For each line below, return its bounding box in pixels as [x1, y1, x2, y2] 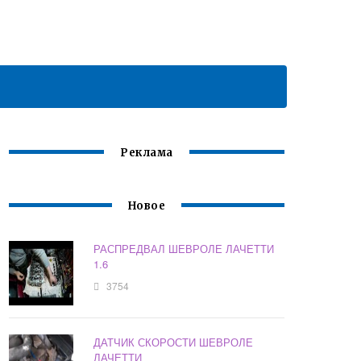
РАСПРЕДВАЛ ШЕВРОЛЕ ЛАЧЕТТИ [93, 241, 275, 257]
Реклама [120, 146, 173, 160]
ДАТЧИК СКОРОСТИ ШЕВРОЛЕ [93, 334, 254, 351]
